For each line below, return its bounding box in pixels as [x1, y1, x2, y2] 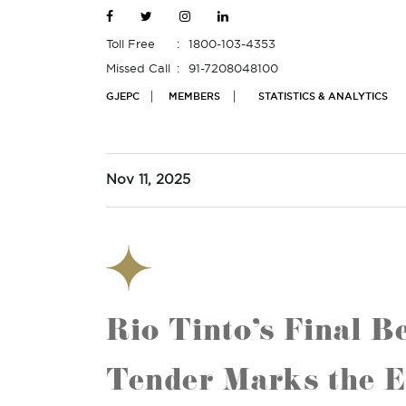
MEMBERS [169, 92, 220, 101]
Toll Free [106, 39, 155, 51]
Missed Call [106, 63, 170, 75]
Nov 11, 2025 [106, 173, 190, 187]
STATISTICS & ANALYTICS [258, 92, 388, 101]
